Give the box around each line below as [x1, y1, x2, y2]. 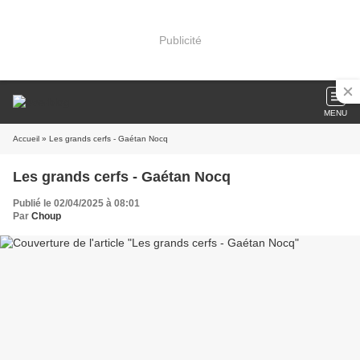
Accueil [13, 134, 39, 143]
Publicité [158, 33, 202, 47]
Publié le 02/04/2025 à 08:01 [13, 198, 140, 209]
